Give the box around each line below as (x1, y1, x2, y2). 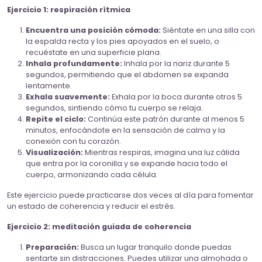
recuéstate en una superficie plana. (26, 47, 161, 58)
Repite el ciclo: (26, 114, 86, 125)
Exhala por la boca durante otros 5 (110, 92, 242, 102)
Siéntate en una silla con (161, 25, 255, 36)
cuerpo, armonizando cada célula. (26, 170, 158, 180)
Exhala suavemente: (26, 92, 110, 102)
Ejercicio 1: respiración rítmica (7, 5, 130, 15)
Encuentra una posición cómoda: (26, 25, 161, 36)
